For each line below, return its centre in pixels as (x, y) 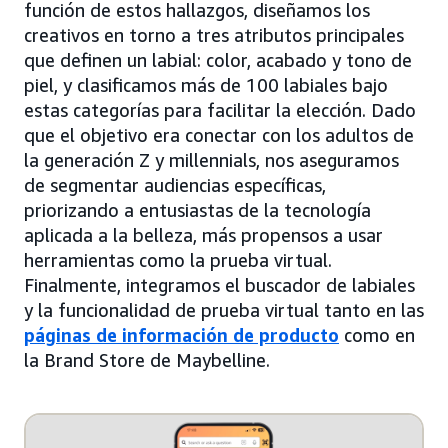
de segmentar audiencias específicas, (175, 185)
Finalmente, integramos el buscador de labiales (219, 285)
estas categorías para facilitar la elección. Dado (220, 110)
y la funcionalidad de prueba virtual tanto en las (224, 310)
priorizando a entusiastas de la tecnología (197, 210)
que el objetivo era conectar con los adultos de (219, 135)
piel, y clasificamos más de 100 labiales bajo (206, 85)
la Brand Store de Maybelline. (147, 360)
